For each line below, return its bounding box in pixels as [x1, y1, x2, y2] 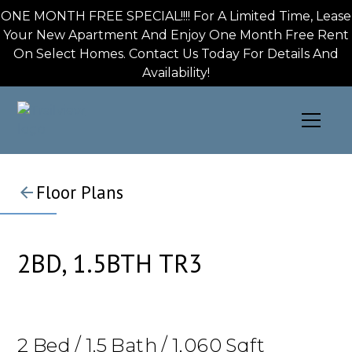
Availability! [142, 65, 210, 80]
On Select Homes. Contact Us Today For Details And [13, 46, 339, 61]
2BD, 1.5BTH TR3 [17, 247, 203, 280]
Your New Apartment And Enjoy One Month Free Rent [3, 27, 349, 42]
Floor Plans [36, 181, 124, 203]
